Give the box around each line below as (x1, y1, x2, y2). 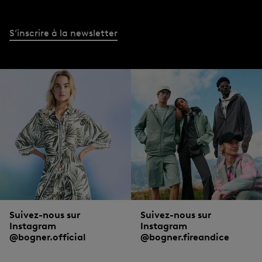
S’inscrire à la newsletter (9, 27, 118, 39)
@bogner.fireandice (140, 231, 229, 243)
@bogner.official (9, 231, 86, 243)
